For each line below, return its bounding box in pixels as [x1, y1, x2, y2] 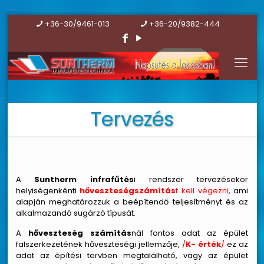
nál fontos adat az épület [131, 227, 249, 239]
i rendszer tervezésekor [133, 174, 249, 185]
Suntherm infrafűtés [34, 174, 134, 185]
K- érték [185, 239, 222, 250]
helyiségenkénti [15, 185, 80, 196]
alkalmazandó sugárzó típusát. [15, 207, 136, 219]
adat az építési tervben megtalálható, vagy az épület [15, 250, 249, 261]
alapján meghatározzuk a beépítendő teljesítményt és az [15, 196, 249, 207]
